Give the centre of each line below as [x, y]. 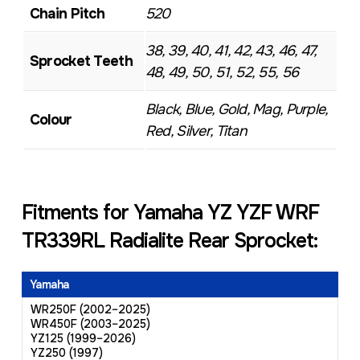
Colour [51, 120]
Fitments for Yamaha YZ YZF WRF [170, 213]
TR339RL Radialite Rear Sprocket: [169, 241]
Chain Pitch [67, 14]
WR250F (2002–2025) [90, 309]
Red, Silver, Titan [196, 131]
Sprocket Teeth [81, 61]
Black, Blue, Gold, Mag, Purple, [236, 109]
